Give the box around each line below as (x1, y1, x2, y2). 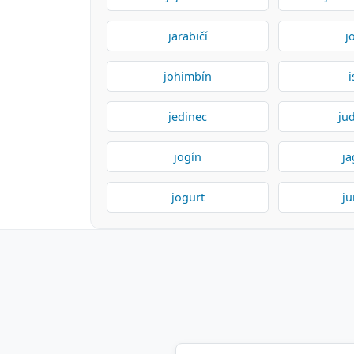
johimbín (164, 69, 213, 84)
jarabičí (168, 28, 208, 43)
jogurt (171, 190, 205, 205)
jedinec (168, 109, 208, 124)
